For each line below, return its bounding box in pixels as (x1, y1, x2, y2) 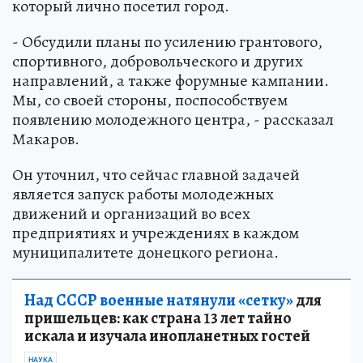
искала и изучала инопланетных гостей (24, 325, 310, 348)
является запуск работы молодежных (12, 183, 274, 206)
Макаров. (12, 128, 79, 151)
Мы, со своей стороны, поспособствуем (12, 89, 288, 112)
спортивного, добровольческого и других (12, 50, 303, 73)
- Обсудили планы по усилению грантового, (12, 31, 322, 53)
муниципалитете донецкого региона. (12, 241, 279, 264)
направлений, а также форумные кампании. (12, 70, 329, 92)
